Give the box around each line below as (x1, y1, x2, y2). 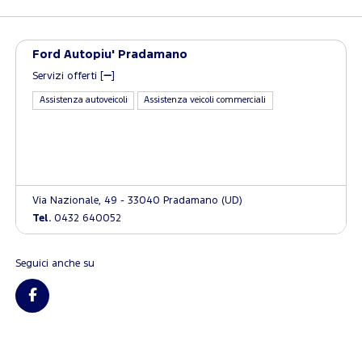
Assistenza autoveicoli (39, 96, 128, 105)
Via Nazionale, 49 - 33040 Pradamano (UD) (32, 196, 243, 205)
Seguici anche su (15, 259, 95, 268)
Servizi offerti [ (32, 72, 104, 81)
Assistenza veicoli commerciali (144, 96, 267, 105)
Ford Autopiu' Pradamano (32, 49, 188, 60)
